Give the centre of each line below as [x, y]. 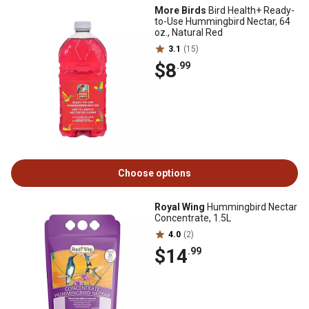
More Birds [180, 10]
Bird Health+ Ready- [250, 10]
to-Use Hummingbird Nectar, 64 [222, 21]
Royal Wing [180, 207]
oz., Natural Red [189, 32]
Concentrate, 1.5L [193, 218]
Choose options [154, 173]
